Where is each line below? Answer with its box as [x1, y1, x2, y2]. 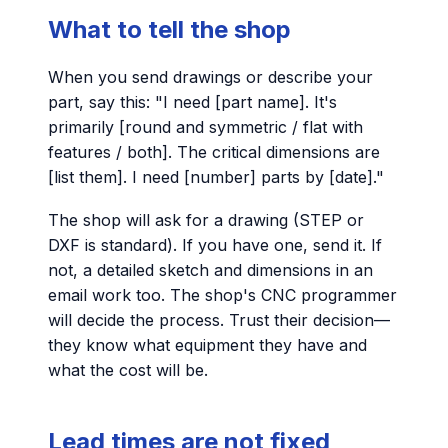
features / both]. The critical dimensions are [48, 142, 380, 163]
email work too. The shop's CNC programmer [48, 284, 397, 305]
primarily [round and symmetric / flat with [48, 117, 363, 138]
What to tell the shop [48, 15, 291, 45]
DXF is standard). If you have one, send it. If [48, 234, 382, 255]
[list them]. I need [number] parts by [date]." [48, 167, 384, 188]
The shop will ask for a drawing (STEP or [48, 209, 364, 230]
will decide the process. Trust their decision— [48, 309, 390, 330]
